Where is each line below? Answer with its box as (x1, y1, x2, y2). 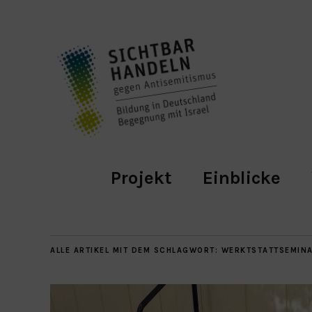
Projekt (110, 166, 172, 189)
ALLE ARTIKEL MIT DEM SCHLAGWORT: (50, 245, 221, 255)
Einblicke (202, 166, 281, 189)
